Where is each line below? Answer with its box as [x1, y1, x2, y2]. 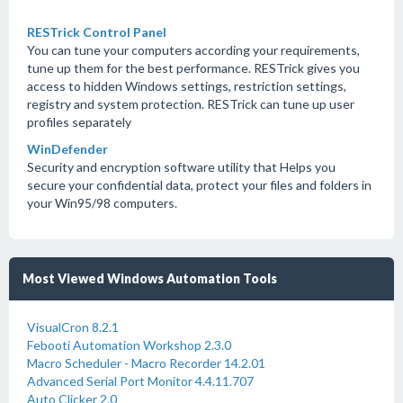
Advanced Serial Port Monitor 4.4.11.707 [27, 373, 254, 389]
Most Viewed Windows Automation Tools [22, 271, 277, 286]
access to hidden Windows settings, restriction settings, [27, 78, 346, 94]
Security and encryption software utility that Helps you [27, 159, 336, 175]
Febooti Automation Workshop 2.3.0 [27, 337, 231, 353]
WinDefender [27, 141, 108, 157]
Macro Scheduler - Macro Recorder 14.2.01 [27, 355, 265, 371]
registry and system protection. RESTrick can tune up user [27, 96, 354, 112]
